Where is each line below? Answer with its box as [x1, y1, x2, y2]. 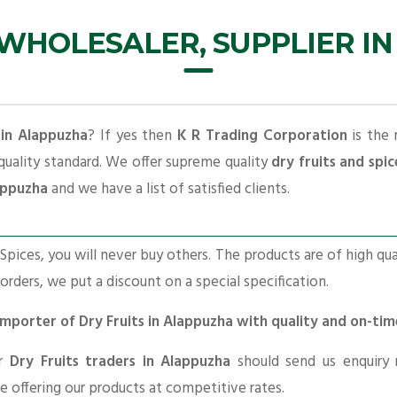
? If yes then [88, 124, 178, 149]
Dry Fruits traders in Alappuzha [10, 349, 231, 374]
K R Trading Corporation [177, 124, 347, 149]
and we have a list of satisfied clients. [48, 177, 290, 202]
